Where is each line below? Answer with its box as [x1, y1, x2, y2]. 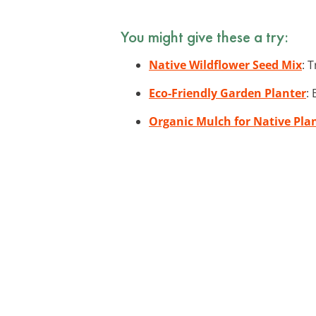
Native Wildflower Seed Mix [149, 56, 302, 73]
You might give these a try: [121, 25, 288, 47]
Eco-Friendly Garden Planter [149, 85, 306, 101]
